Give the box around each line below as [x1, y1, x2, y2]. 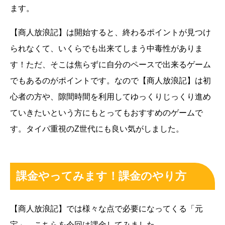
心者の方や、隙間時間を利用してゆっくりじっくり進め [10, 92, 211, 101]
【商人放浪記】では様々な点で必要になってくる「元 [10, 204, 203, 213]
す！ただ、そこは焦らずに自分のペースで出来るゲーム [10, 60, 211, 69]
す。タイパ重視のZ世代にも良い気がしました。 [10, 125, 184, 134]
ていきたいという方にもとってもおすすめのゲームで [10, 108, 203, 118]
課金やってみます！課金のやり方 [16, 169, 186, 182]
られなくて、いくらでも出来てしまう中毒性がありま [10, 44, 203, 53]
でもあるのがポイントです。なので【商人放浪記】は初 [10, 76, 211, 85]
